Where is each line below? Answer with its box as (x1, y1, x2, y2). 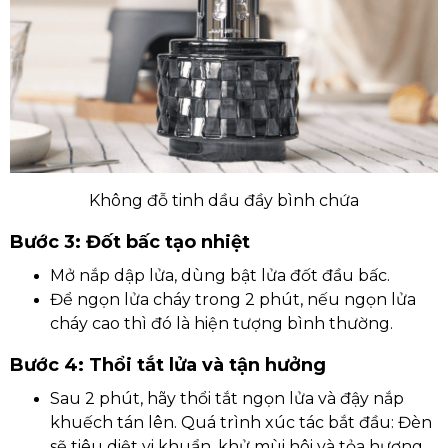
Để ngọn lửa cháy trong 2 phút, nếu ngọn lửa (50, 290, 416, 309)
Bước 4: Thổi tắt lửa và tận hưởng (10, 354, 326, 376)
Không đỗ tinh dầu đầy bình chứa (89, 191, 359, 210)
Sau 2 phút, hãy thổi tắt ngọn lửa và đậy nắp (50, 389, 404, 408)
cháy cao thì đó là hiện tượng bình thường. (50, 314, 397, 333)
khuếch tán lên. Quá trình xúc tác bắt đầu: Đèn (50, 413, 432, 432)
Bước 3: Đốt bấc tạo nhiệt (10, 231, 250, 253)
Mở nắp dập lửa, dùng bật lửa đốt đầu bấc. (50, 266, 390, 285)
